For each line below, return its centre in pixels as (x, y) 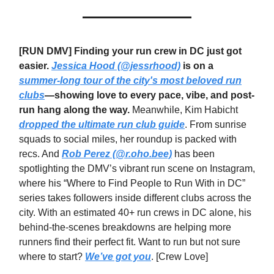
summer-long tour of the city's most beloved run (130, 81)
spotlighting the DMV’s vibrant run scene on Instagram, (137, 169)
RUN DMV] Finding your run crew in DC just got (132, 51)
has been (193, 154)
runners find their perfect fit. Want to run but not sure (130, 242)
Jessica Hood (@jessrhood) (116, 66)
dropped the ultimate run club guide (102, 125)
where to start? (52, 257)
